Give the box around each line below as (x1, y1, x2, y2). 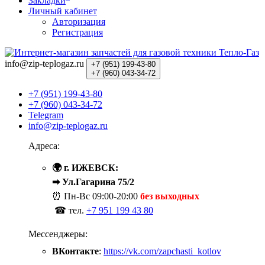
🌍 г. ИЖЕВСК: (52, 163, 118, 173)
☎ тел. (52, 205, 86, 216)
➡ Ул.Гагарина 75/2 (52, 177, 134, 188)
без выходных (140, 191, 199, 202)
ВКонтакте (52, 246, 99, 257)
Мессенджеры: (28, 229, 88, 240)
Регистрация (52, 27, 103, 38)
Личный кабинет (28, 6, 97, 17)
